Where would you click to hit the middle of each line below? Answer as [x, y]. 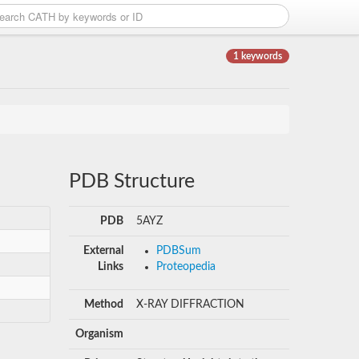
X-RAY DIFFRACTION [190, 305]
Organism [99, 334]
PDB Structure [131, 182]
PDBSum [178, 251]
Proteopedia [186, 267]
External [103, 251]
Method [103, 305]
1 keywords [258, 56]
